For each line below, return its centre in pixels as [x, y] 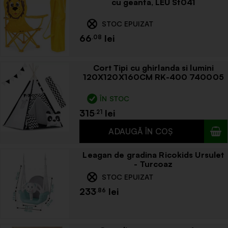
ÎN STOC [115, 99]
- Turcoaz [153, 164]
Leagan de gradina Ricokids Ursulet [153, 155]
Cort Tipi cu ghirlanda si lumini [153, 68]
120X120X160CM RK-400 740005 [153, 77]
